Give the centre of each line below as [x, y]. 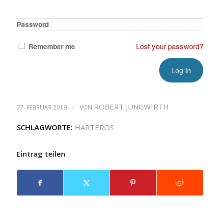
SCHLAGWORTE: [44, 127]
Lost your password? [170, 46]
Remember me [52, 46]
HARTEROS [94, 127]
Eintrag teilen [41, 154]
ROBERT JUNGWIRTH [131, 107]
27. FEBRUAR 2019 [41, 107]
